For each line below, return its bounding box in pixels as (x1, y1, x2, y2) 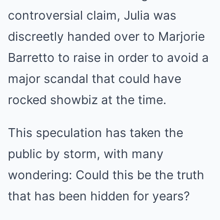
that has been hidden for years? (8, 188, 190, 203)
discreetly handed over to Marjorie (8, 28, 205, 44)
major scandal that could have (8, 71, 181, 86)
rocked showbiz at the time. (8, 92, 166, 107)
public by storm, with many (8, 146, 164, 161)
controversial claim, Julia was (8, 7, 176, 23)
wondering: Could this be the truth (8, 167, 204, 182)
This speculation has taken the (8, 125, 183, 140)
